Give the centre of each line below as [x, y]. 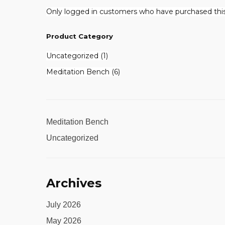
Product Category [80, 36]
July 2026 [64, 204]
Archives [74, 183]
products [133, 80]
